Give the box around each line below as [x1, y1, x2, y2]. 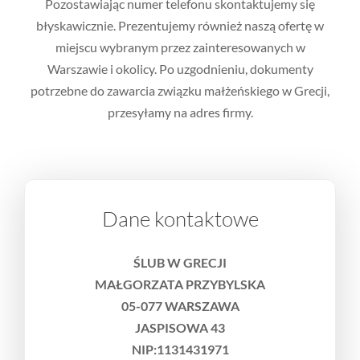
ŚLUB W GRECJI [133, 254, 227, 270]
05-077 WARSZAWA [121, 297, 239, 313]
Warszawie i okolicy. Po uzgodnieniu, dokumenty [47, 60, 313, 76]
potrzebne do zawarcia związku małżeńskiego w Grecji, [31, 82, 329, 98]
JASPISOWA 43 [135, 319, 225, 335]
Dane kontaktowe [101, 205, 259, 231]
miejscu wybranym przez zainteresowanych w [55, 39, 305, 55]
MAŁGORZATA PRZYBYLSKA [95, 276, 265, 292]
